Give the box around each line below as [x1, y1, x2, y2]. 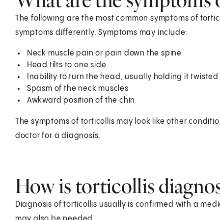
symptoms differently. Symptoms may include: [15, 28, 188, 37]
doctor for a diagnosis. [15, 131, 101, 140]
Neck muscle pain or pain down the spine [27, 49, 182, 57]
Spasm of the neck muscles [27, 84, 129, 93]
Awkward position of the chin [27, 96, 136, 105]
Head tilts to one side [27, 60, 107, 69]
